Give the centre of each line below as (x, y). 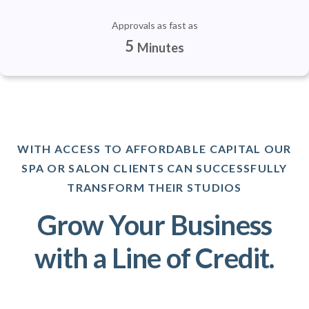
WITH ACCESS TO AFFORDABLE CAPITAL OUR (154, 149)
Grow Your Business (154, 225)
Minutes (161, 47)
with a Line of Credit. (154, 258)
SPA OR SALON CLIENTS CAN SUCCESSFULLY (154, 168)
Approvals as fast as (154, 25)
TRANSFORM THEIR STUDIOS (154, 187)
